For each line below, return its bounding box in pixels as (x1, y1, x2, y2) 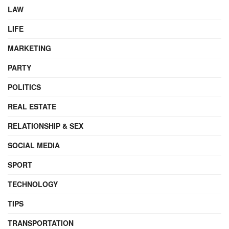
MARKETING (8, 42, 51, 53)
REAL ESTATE (8, 101, 56, 111)
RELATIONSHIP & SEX (8, 120, 83, 131)
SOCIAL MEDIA (8, 140, 60, 150)
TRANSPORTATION (8, 217, 74, 228)
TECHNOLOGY (8, 178, 58, 189)
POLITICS (8, 81, 41, 92)
